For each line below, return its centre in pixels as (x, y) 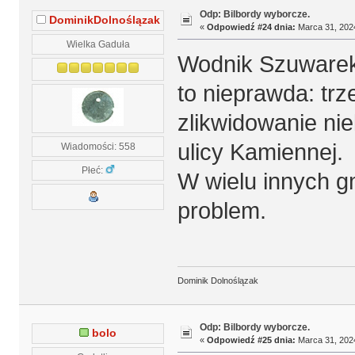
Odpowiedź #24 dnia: (251, 27)
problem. (221, 210)
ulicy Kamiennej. (260, 152)
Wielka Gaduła (98, 44)
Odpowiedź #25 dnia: (251, 340)
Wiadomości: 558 (98, 146)
